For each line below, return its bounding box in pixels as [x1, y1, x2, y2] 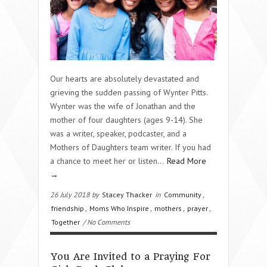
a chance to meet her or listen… [50, 155, 166, 166]
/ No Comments [81, 217, 130, 226]
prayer [187, 203, 208, 213]
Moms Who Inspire [89, 203, 149, 213]
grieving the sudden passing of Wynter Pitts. [50, 86, 207, 98]
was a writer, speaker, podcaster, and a [50, 128, 187, 139]
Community [164, 190, 201, 199]
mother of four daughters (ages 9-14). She [50, 114, 203, 125]
